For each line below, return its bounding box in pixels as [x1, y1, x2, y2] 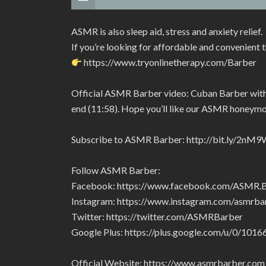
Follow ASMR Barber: [71, 164, 160, 176]
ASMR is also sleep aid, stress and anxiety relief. [71, 26, 262, 37]
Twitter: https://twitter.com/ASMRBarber [71, 211, 243, 222]
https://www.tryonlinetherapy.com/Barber [82, 56, 257, 68]
